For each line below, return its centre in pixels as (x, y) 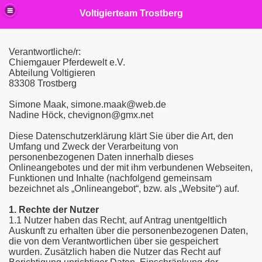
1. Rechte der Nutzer (54, 210)
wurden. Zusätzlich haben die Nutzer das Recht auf (115, 252)
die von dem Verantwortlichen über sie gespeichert (113, 241)
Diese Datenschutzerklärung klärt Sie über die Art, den (121, 136)
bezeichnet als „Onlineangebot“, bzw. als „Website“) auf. (124, 189)
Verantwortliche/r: (45, 52)
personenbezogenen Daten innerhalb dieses (101, 157)
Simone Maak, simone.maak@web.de (87, 104)
